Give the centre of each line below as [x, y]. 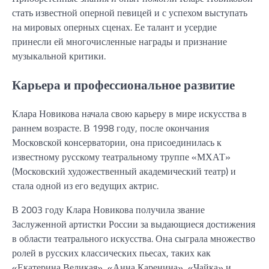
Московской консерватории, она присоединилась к [117, 143]
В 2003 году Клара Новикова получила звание [108, 210]
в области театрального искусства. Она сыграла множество [134, 239]
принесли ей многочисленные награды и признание [119, 41]
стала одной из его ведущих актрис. [85, 186]
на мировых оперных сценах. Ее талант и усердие [114, 27]
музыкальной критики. [59, 56]
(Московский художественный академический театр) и [124, 171]
